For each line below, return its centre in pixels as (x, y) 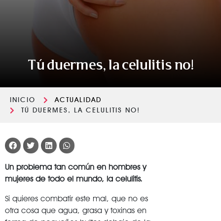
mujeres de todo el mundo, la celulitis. (74, 179)
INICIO (23, 100)
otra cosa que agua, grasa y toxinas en (76, 210)
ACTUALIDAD (78, 100)
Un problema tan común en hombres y (75, 167)
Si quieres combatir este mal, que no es (76, 198)
